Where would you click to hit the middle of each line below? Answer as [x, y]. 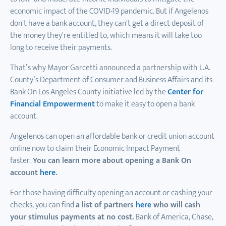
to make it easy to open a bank [145, 104]
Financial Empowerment [52, 104]
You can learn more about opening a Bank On [111, 160]
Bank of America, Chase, [174, 217]
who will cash [176, 205]
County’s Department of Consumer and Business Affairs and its [111, 80]
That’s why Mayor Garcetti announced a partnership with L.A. [110, 68]
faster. [20, 160]
